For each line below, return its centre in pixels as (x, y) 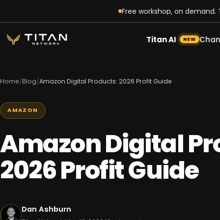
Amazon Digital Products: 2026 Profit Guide (106, 81)
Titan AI (161, 39)
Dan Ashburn (46, 209)
